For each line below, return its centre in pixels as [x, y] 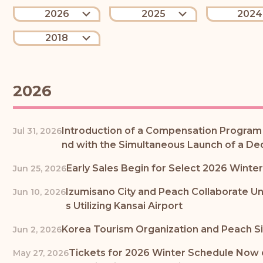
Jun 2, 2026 [37, 229]
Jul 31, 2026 [37, 131]
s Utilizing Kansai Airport [124, 205]
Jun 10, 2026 [39, 192]
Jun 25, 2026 [40, 168]
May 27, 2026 [41, 253]
